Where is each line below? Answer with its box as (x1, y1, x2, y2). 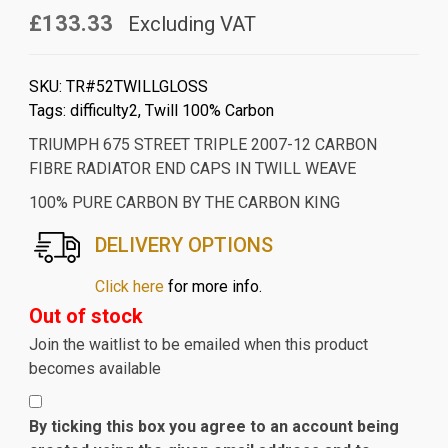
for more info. (163, 277, 262, 297)
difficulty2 (69, 101, 138, 121)
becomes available (28, 359, 161, 379)
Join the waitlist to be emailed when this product (28, 335, 368, 355)
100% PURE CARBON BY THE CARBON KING (28, 193, 340, 213)
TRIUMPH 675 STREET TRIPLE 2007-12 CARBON (28, 135, 377, 155)
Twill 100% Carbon (144, 101, 274, 121)
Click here (94, 277, 164, 297)
